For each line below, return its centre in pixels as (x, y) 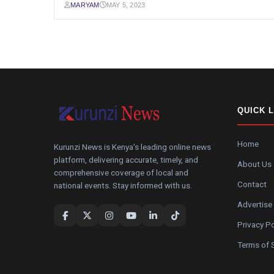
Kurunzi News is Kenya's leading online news (132, 147)
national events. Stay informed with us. (123, 185)
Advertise (255, 204)
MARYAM (85, 5)
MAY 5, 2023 (126, 5)
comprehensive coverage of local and (121, 172)
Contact (252, 184)
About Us (254, 164)
